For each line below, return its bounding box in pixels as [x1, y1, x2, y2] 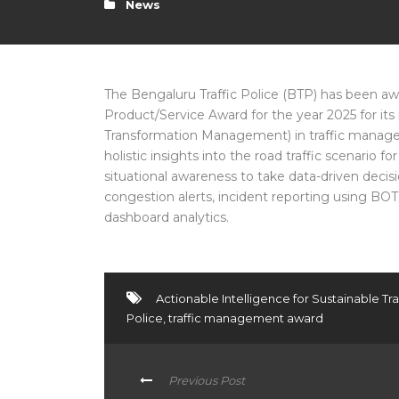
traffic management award [168, 311, 323, 325]
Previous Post [168, 373, 245, 387]
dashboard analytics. [104, 209, 229, 225]
